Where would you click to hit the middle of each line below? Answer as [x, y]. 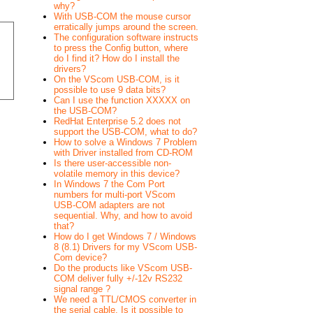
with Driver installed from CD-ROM [123, 152]
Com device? [80, 257]
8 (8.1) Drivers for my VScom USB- [125, 247]
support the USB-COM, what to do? [125, 131]
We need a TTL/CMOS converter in [125, 299]
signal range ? [82, 289]
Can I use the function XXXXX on [122, 100]
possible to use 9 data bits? [110, 89]
